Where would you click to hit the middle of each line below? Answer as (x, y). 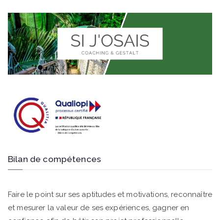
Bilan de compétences (55, 159)
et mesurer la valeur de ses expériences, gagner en (99, 208)
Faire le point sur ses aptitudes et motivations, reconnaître (110, 195)
